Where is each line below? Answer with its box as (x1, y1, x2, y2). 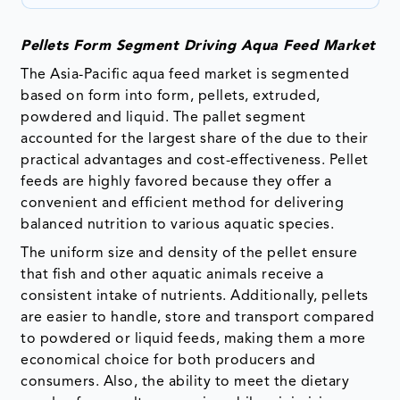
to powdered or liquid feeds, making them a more (21, 332, 366, 347)
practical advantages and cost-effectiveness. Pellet (21, 154, 369, 169)
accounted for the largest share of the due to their (21, 132, 369, 147)
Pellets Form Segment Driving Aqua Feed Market (21, 39, 376, 54)
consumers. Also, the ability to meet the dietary (21, 375, 350, 390)
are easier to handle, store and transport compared (21, 311, 375, 326)
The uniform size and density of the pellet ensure (21, 246, 358, 262)
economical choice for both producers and (21, 354, 316, 369)
